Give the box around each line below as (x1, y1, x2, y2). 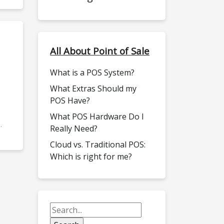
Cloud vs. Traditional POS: (50, 139, 145, 150)
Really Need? (50, 123, 97, 134)
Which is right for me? (50, 151, 132, 162)
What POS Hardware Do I (50, 111, 144, 122)
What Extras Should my (50, 83, 136, 94)
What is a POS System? (50, 67, 134, 78)
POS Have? (50, 95, 90, 106)
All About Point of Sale (50, 44, 149, 57)
